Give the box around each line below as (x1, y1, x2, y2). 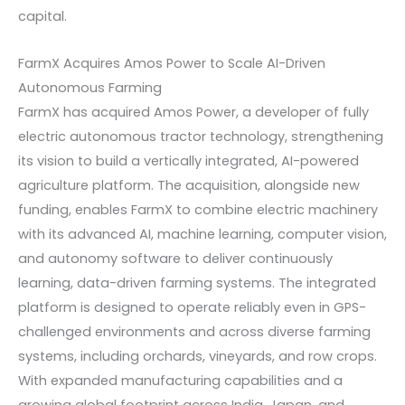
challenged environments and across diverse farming (18, 323, 371, 342)
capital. (18, 6, 67, 25)
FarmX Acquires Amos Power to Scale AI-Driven (18, 54, 325, 73)
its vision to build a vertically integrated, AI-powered (18, 152, 359, 171)
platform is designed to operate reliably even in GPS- (18, 298, 366, 317)
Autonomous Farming (18, 79, 162, 98)
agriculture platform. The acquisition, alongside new (18, 176, 360, 195)
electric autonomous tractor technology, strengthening (18, 127, 383, 146)
